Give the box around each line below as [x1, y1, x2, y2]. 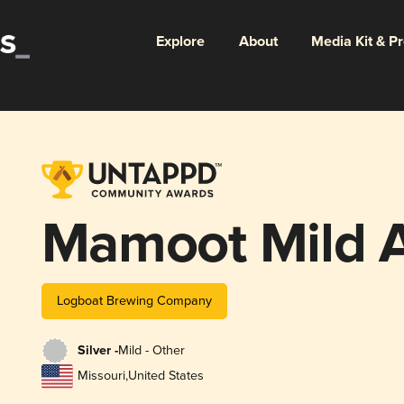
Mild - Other [117, 343, 185, 359]
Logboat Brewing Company [56, 292, 212, 308]
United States [127, 368, 204, 384]
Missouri [77, 368, 125, 384]
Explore [155, 32, 205, 51]
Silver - [77, 343, 118, 360]
